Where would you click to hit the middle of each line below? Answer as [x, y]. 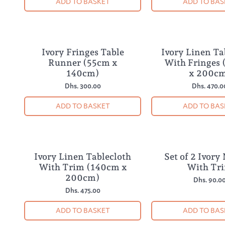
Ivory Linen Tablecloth [83, 156]
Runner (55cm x [83, 62]
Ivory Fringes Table [83, 52]
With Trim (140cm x [83, 167]
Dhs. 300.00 [83, 86]
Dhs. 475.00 [83, 190]
